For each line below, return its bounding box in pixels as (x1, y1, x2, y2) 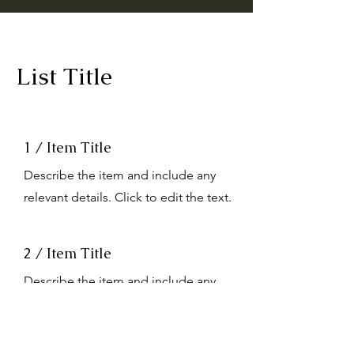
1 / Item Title (24, 138, 111, 156)
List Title (16, 61, 112, 92)
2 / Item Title (24, 244, 111, 262)
